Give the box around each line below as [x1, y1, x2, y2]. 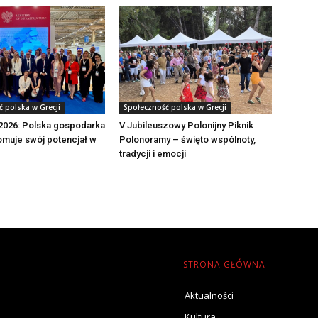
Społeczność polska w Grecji [124, 102, 227, 112]
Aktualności [185, 288, 234, 302]
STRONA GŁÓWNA [183, 258, 265, 270]
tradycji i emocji [119, 148, 187, 159]
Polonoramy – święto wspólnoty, [119, 133, 256, 145]
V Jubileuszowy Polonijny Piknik [119, 119, 254, 131]
